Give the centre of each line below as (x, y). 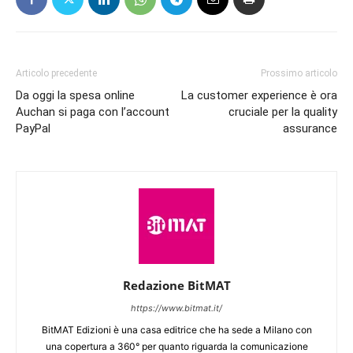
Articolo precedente (56, 73)
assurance (310, 128)
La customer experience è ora (259, 95)
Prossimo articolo (299, 73)
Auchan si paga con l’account (93, 112)
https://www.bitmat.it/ (176, 308)
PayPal (33, 128)
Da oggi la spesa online (75, 95)
